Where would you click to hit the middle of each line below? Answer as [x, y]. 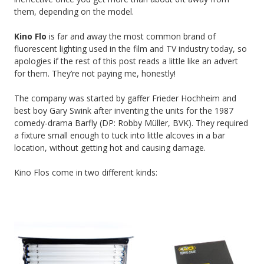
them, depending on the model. [74, 11]
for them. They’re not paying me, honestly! [95, 73]
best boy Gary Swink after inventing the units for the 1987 [124, 110]
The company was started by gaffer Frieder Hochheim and [125, 98]
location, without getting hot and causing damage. [110, 147]
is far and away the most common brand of [131, 36]
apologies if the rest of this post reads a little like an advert [126, 61]
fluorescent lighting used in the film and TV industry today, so [131, 48]
